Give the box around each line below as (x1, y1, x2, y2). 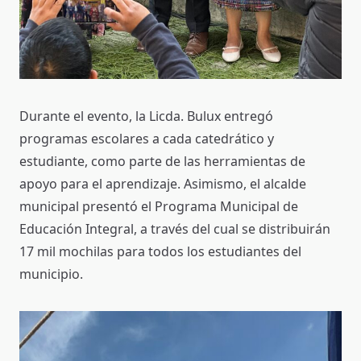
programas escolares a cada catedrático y (19, 129, 274, 147)
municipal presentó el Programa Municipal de (19, 197, 298, 215)
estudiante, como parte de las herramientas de (19, 151, 305, 170)
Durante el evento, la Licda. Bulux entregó (19, 106, 273, 125)
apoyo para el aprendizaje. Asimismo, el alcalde (19, 174, 306, 193)
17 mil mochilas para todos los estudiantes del (19, 242, 301, 260)
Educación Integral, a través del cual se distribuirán (19, 219, 330, 238)
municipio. (19, 264, 83, 283)
